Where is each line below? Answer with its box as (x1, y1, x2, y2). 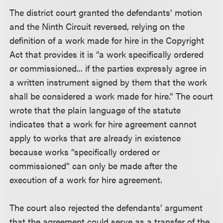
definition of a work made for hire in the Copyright (9, 33, 205, 46)
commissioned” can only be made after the (9, 159, 178, 172)
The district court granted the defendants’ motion (9, 5, 203, 18)
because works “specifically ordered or (9, 145, 160, 158)
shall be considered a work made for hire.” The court (9, 89, 214, 102)
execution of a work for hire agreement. (9, 173, 163, 186)
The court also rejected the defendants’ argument (9, 201, 203, 214)
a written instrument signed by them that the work (9, 75, 208, 88)
